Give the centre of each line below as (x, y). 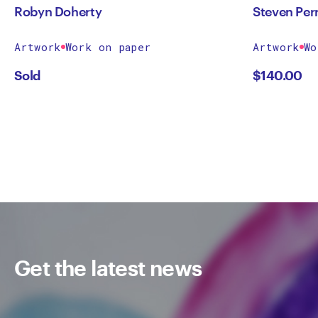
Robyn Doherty (58, 11)
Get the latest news (108, 268)
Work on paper (108, 47)
